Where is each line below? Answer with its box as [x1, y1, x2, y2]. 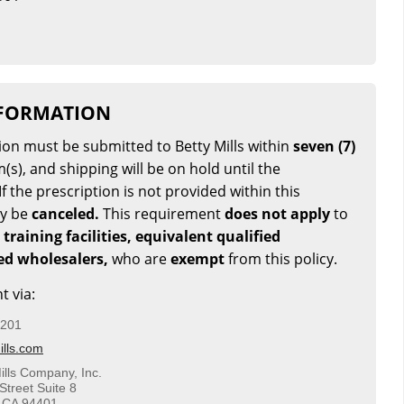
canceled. [32, 203, 99, 224]
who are [108, 248, 170, 269]
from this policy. [225, 248, 337, 269]
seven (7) [293, 135, 355, 156]
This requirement [99, 203, 225, 224]
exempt [170, 248, 225, 269]
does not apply [225, 203, 330, 224]
